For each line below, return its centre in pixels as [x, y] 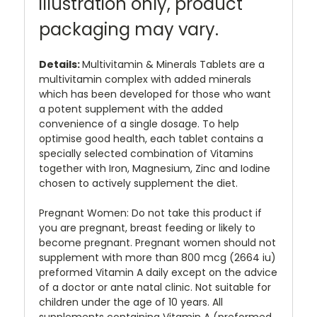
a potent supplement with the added [131, 109]
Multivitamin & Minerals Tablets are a [173, 65]
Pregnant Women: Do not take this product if [150, 213]
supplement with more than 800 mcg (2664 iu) [157, 258]
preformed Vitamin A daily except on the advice [158, 273]
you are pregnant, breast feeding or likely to [147, 228]
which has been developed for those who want [155, 94]
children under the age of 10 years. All [131, 302]
